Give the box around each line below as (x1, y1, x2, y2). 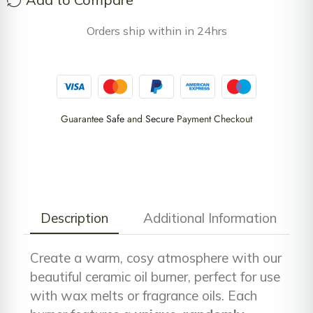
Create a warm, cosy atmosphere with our (30, 249, 282, 266)
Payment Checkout (174, 111, 252, 126)
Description (41, 209, 108, 226)
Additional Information (143, 209, 277, 226)
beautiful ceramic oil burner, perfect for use (30, 268, 280, 285)
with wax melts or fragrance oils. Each (30, 286, 257, 304)
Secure (145, 111, 174, 126)
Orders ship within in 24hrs (86, 23, 227, 38)
